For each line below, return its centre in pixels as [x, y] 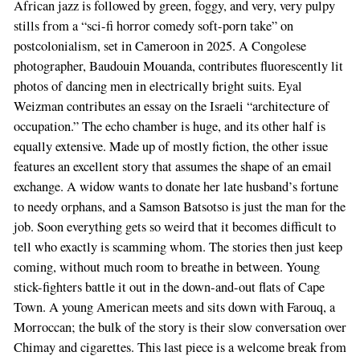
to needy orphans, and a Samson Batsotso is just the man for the [179, 207]
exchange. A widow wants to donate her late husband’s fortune [176, 187]
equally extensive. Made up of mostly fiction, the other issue [170, 147]
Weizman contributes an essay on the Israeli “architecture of [171, 106]
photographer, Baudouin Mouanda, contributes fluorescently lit [178, 66]
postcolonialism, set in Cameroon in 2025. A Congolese [160, 46]
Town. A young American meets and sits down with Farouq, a [174, 307]
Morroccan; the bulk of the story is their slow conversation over [180, 327]
